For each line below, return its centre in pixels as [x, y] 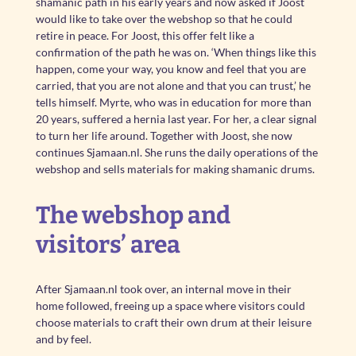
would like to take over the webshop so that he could [164, 19]
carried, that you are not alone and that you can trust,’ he [173, 85]
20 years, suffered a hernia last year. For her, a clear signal [176, 119]
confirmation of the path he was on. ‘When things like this [176, 52]
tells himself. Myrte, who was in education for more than [173, 102]
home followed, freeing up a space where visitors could [170, 306]
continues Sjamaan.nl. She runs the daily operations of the [176, 152]
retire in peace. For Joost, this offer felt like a [145, 35]
